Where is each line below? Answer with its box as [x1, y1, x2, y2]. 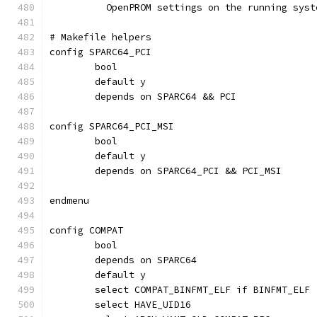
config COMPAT [50, 224, 123, 236]
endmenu [50, 195, 89, 207]
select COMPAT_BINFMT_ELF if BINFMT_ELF [95, 284, 310, 296]
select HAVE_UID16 [95, 299, 191, 311]
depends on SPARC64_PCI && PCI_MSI [95, 165, 282, 177]
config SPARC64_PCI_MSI [50, 120, 174, 132]
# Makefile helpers [50, 31, 151, 43]
